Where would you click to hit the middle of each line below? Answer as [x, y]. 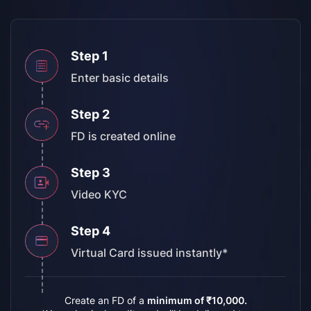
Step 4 [91, 230]
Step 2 [90, 114]
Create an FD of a [106, 300]
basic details [134, 77]
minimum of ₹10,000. [197, 300]
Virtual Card [104, 252]
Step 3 [91, 172]
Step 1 [90, 56]
